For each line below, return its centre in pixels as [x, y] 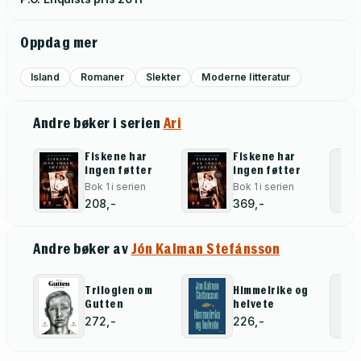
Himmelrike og [271, 290]
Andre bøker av [82, 248]
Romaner [102, 77]
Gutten [104, 304]
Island [45, 77]
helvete [254, 304]
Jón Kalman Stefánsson [205, 248]
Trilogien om [118, 290]
